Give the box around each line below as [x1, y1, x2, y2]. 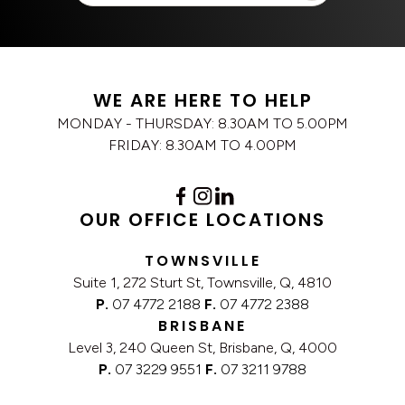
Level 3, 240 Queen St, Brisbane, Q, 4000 [68, 339, 337, 357]
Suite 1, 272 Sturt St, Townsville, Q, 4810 [73, 274, 332, 292]
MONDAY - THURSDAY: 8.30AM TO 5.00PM [57, 115, 348, 133]
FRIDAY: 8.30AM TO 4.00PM [108, 137, 297, 155]
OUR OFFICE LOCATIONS [80, 207, 325, 233]
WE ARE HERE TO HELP [92, 88, 313, 114]
